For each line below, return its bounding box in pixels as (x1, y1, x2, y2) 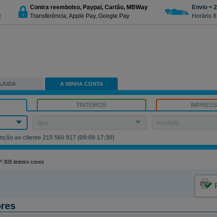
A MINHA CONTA (60, 81, 103, 87)
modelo (156, 119, 180, 126)
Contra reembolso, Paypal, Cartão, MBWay (30, 3, 148, 11)
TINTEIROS (76, 102, 107, 108)
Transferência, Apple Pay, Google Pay (30, 12, 129, 19)
